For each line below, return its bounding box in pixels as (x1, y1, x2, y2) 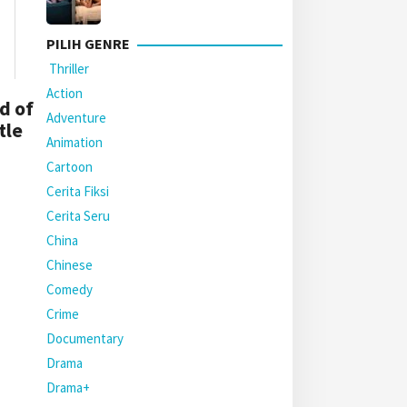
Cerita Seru (46, 207, 110, 224)
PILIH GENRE (46, 35, 130, 53)
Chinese (46, 256, 93, 273)
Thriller (46, 60, 89, 77)
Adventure (46, 109, 106, 126)
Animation (46, 134, 103, 151)
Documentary (46, 330, 124, 347)
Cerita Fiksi (46, 183, 109, 200)
